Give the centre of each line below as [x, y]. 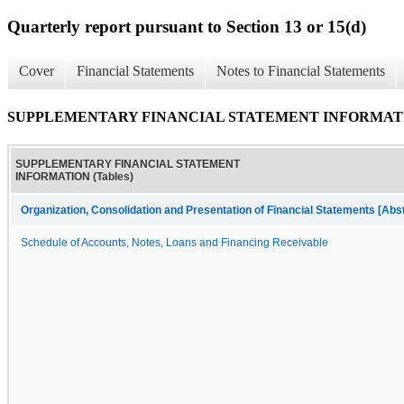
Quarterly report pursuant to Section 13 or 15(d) [187, 26]
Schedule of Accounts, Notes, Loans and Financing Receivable [174, 242]
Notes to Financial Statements [301, 71]
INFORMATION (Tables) [74, 176]
